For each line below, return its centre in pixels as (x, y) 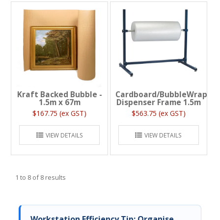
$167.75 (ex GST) (60, 113)
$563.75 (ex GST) (158, 113)
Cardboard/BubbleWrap (161, 94)
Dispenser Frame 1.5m (158, 102)
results (55, 177)
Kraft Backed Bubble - (59, 94)
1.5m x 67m (59, 102)
